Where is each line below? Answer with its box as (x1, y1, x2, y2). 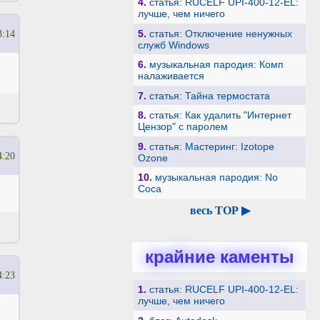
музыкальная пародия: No (154, 171, 278, 184)
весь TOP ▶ (189, 204, 250, 216)
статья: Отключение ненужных (149, 27, 292, 39)
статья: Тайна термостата (149, 89, 270, 101)
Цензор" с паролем (137, 121, 228, 133)
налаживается (137, 70, 204, 82)
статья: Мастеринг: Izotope (149, 140, 274, 152)
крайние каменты (145, 246, 294, 266)
